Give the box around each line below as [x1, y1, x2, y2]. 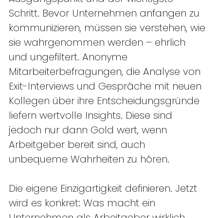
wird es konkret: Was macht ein [9, 196, 158, 210]
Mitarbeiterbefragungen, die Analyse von [9, 65, 203, 79]
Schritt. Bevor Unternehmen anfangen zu [9, 6, 202, 20]
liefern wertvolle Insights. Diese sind [9, 109, 175, 123]
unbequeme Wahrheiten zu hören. [9, 152, 172, 166]
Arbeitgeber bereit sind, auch [9, 138, 148, 152]
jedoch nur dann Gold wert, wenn [9, 123, 170, 137]
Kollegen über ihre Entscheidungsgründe [9, 94, 202, 108]
